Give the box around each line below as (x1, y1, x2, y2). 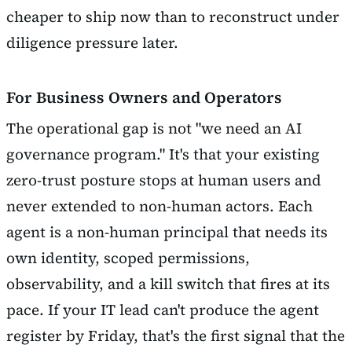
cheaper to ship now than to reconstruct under (6, 5, 339, 27)
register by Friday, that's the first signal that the (6, 324, 345, 346)
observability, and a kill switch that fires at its (6, 273, 330, 294)
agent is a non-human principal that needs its (6, 221, 328, 242)
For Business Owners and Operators (6, 86, 282, 108)
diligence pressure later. (6, 31, 178, 53)
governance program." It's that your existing (6, 143, 320, 164)
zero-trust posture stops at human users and (6, 169, 321, 190)
